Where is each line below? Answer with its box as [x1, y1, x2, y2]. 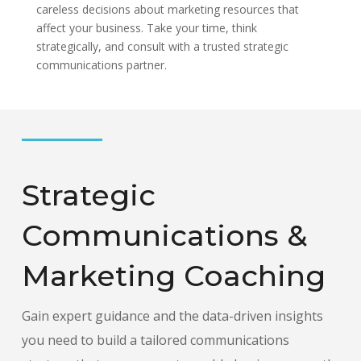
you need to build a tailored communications [21, 331, 289, 350]
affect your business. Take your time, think [35, 20, 257, 36]
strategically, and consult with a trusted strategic [35, 39, 288, 55]
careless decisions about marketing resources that [35, 2, 299, 18]
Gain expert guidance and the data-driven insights [21, 307, 323, 326]
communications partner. [35, 57, 167, 73]
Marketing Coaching [21, 258, 326, 294]
